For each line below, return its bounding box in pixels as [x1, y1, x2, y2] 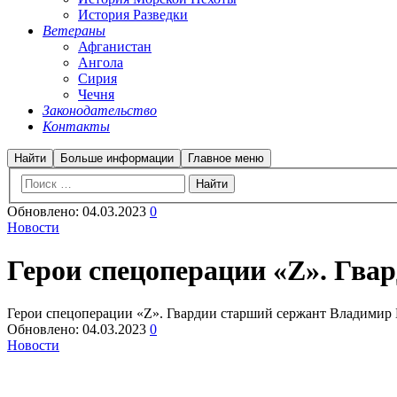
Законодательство [43, 103, 157, 118]
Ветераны [43, 23, 105, 38]
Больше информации [60, 152, 174, 165]
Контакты [43, 119, 110, 134]
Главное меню [188, 152, 264, 165]
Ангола [78, 55, 123, 70]
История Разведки [78, 7, 188, 22]
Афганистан [78, 39, 152, 54]
